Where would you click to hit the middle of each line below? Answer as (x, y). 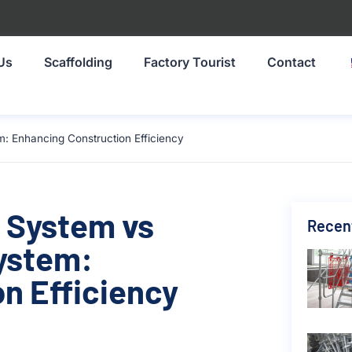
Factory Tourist (190, 62)
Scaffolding (79, 62)
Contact (292, 62)
